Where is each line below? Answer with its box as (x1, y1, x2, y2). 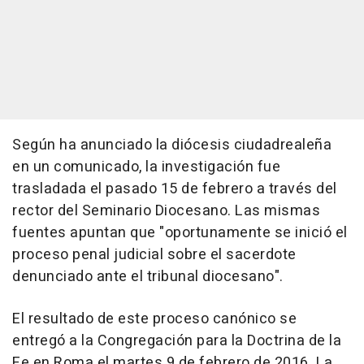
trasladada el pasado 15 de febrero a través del (12, 178, 337, 200)
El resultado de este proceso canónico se (12, 308, 297, 330)
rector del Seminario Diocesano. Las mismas (12, 200, 320, 222)
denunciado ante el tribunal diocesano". (12, 266, 284, 288)
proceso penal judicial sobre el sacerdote (12, 244, 297, 266)
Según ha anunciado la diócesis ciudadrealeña (12, 134, 331, 156)
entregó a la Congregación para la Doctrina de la (12, 330, 341, 352)
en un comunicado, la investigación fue (12, 156, 280, 178)
